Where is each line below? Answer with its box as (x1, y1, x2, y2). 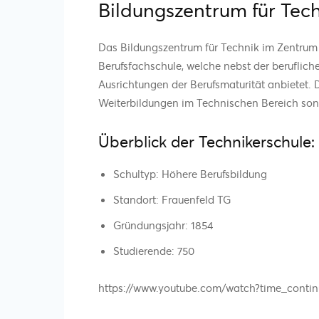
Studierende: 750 (113, 243, 194, 258)
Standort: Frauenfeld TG (113, 192, 231, 206)
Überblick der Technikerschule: (98, 130, 315, 152)
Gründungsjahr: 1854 (113, 217, 213, 232)
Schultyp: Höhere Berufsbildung (113, 166, 267, 181)
